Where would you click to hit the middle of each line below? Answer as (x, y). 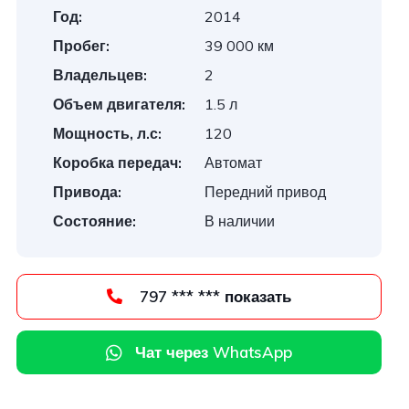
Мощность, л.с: (108, 133)
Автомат (234, 163)
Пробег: (82, 46)
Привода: (88, 192)
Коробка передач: (118, 163)
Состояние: (95, 221)
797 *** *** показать (258, 296)
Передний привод (266, 192)
